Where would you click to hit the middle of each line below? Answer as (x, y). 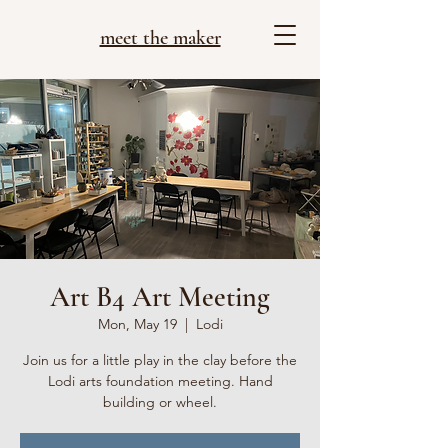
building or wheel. (160, 402)
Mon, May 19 (137, 324)
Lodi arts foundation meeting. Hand (160, 381)
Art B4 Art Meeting (160, 297)
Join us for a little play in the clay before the (160, 360)
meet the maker (160, 38)
